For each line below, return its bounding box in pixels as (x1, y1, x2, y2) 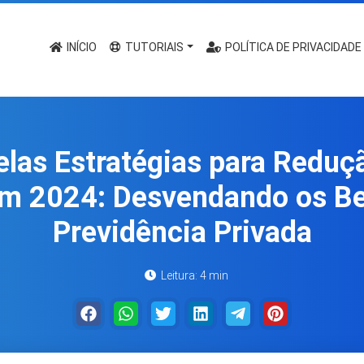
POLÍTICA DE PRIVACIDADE (223, 41, 362, 54)
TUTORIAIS (123, 41, 184, 54)
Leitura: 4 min (158, 269, 228, 282)
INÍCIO (64, 41, 97, 54)
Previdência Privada (52, 215, 312, 249)
